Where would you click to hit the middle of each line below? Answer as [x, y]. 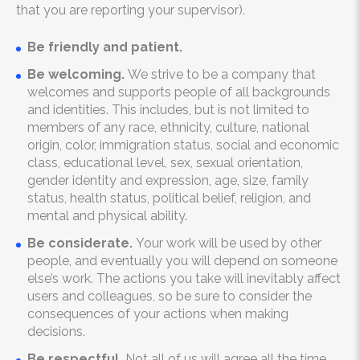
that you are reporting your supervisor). [131, 10]
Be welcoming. [78, 74]
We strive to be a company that [222, 74]
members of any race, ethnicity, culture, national [168, 127]
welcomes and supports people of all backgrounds [179, 92]
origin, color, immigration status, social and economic [183, 145]
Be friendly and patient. [105, 47]
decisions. [56, 331]
